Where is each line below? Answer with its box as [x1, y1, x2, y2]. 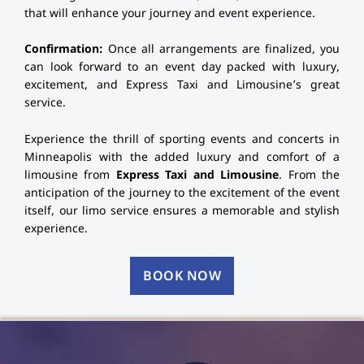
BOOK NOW [143, 268, 221, 287]
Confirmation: [24, 42, 103, 58]
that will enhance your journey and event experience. [24, 6, 315, 23]
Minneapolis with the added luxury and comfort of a [24, 149, 340, 166]
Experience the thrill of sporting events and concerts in [24, 132, 340, 148]
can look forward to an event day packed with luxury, [24, 60, 340, 76]
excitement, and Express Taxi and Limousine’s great [24, 78, 340, 94]
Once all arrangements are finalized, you [103, 42, 340, 58]
